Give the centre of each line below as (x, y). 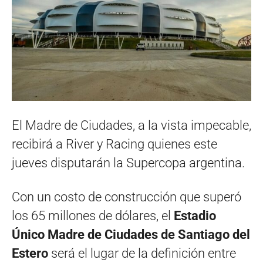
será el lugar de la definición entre (142, 253)
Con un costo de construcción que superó (127, 197)
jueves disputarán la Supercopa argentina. (128, 163)
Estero (30, 253)
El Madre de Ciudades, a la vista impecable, (131, 125)
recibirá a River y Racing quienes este (114, 144)
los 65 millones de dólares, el (93, 215)
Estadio (195, 215)
